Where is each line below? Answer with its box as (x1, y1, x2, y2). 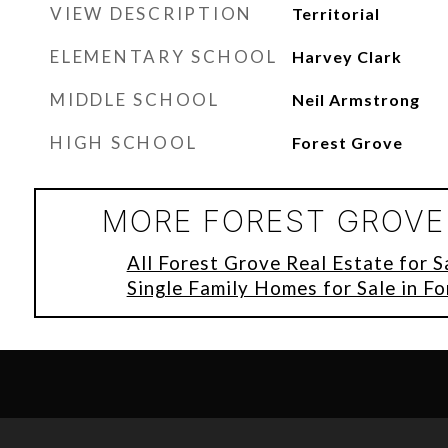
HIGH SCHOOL (50, 132, 198, 153)
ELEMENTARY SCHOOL (50, 46, 278, 67)
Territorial (291, 4, 380, 23)
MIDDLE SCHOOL (50, 89, 220, 110)
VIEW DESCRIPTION (50, 3, 253, 24)
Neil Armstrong (291, 90, 420, 109)
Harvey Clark (291, 47, 402, 66)
